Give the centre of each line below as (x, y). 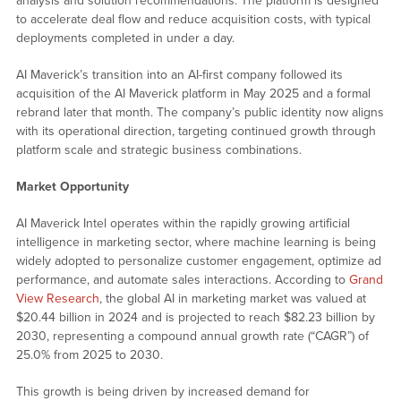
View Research (57, 299)
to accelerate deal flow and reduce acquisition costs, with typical (193, 20)
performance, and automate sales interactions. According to (182, 280)
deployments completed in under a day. (125, 38)
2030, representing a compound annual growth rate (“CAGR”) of (192, 337)
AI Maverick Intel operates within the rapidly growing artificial (183, 224)
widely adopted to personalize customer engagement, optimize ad (198, 261)
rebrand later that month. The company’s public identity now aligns (200, 113)
